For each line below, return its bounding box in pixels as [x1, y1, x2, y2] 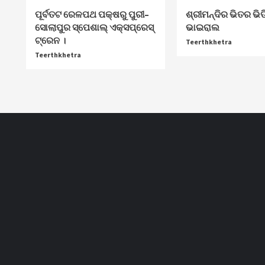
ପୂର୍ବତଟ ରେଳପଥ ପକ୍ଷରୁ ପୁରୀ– [34, 8, 149, 20]
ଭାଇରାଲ [185, 21, 219, 33]
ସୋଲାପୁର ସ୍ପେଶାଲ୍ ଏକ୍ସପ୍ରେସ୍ [34, 21, 154, 33]
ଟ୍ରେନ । [34, 34, 66, 46]
